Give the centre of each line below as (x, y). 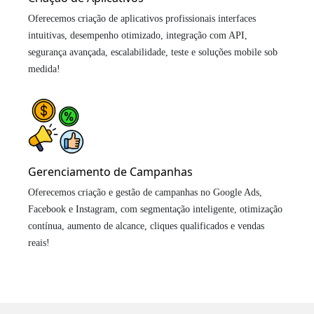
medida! (44, 69)
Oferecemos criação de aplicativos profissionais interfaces (142, 18)
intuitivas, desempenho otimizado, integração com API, (138, 35)
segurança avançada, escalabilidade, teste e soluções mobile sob (153, 52)
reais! (39, 243)
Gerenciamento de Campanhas (110, 171)
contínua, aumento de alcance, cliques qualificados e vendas (146, 226)
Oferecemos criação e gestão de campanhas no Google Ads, (145, 192)
